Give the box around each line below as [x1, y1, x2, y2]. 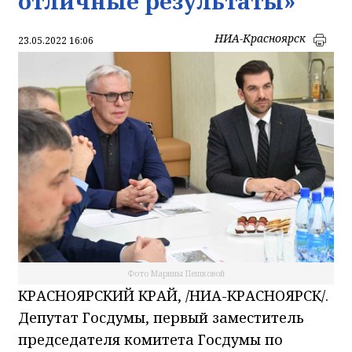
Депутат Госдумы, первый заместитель [18, 307, 304, 327]
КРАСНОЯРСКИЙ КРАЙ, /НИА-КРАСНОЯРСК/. [18, 285, 328, 305]
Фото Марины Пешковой [127, 267, 225, 279]
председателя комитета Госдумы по [18, 329, 283, 349]
